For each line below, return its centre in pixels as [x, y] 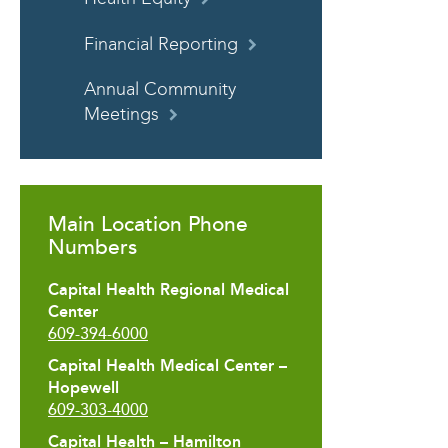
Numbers [92, 247]
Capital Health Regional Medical [168, 289]
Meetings [121, 115]
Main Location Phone [148, 224]
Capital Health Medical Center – [167, 365]
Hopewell [83, 387]
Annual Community [160, 90]
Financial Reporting [161, 44]
